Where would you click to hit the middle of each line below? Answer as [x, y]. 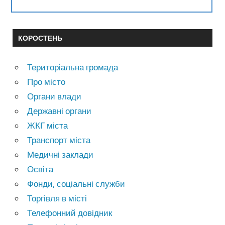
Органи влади [54, 96]
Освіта [40, 169]
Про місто [46, 81]
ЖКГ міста [48, 125]
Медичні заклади [61, 154]
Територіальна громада [73, 67]
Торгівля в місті [57, 198]
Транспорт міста [59, 140]
